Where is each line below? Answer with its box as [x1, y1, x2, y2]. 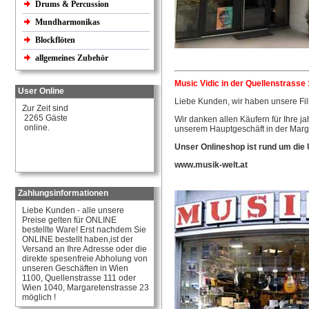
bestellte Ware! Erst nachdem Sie [22, 225, 146, 235]
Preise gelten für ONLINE [22, 215, 117, 225]
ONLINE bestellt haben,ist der [22, 235, 133, 244]
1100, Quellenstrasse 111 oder [22, 273, 136, 283]
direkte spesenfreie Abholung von [22, 254, 148, 263]
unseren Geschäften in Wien [22, 263, 128, 273]
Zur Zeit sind [22, 103, 68, 113]
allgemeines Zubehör [35, 53, 110, 63]
